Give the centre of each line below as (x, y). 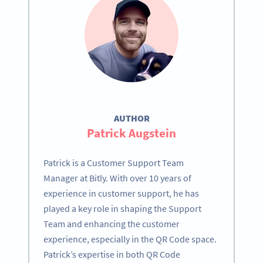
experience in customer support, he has (121, 193)
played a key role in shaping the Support (122, 208)
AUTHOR (131, 118)
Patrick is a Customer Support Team (114, 162)
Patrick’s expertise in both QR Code (112, 254)
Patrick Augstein (131, 133)
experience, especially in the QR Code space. (130, 239)
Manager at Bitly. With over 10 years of (117, 178)
